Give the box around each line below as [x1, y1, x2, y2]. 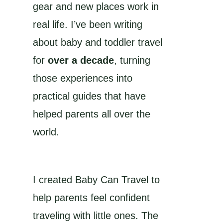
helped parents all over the [33, 109, 150, 120]
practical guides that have [33, 91, 146, 102]
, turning [114, 55, 150, 66]
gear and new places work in [33, 1, 159, 12]
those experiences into [33, 73, 132, 84]
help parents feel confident [33, 192, 150, 204]
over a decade [48, 55, 114, 66]
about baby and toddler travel [33, 37, 162, 48]
